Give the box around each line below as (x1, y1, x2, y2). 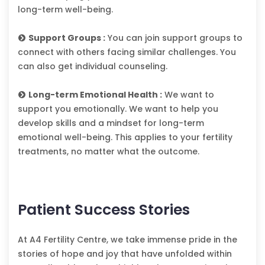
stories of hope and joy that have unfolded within (18, 248, 232, 260)
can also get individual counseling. (18, 60, 167, 73)
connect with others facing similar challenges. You (18, 46, 236, 59)
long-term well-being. (18, 4, 113, 16)
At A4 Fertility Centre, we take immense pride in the (18, 234, 237, 246)
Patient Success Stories (18, 199, 190, 221)
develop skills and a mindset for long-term (18, 117, 204, 130)
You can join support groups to (105, 32, 243, 44)
